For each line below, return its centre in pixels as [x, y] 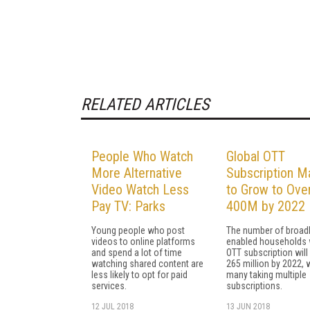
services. [109, 285]
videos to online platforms [143, 241]
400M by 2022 [266, 206]
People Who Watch [142, 156]
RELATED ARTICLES [145, 104]
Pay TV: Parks [128, 206]
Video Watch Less [140, 189]
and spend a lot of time [137, 252]
